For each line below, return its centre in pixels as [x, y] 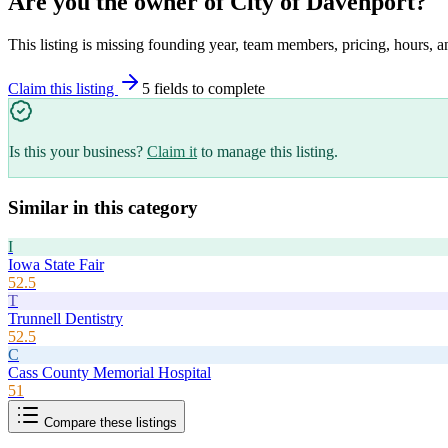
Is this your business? [76, 152]
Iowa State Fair [56, 264]
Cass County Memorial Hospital [109, 372]
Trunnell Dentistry [65, 318]
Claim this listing [63, 89]
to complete [226, 89]
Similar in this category [103, 207]
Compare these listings [108, 422]
